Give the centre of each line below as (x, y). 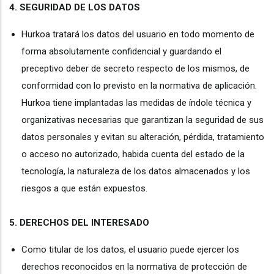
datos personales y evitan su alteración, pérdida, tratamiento (143, 137)
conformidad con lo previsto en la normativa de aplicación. (139, 86)
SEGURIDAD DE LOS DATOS (80, 7)
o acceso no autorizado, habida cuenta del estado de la (133, 154)
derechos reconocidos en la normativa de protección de (134, 267)
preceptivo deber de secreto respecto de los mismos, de (135, 68)
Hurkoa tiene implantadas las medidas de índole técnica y (136, 103)
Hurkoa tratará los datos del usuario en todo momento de (138, 34)
